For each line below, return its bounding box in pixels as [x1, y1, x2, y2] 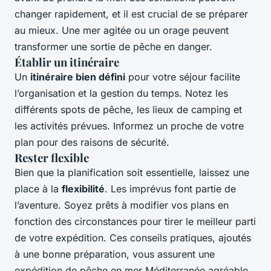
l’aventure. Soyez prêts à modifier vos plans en [15, 199, 229, 212]
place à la [15, 183, 62, 195]
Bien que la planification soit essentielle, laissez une [15, 166, 249, 179]
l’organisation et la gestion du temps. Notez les [15, 87, 228, 100]
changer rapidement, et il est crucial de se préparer [15, 8, 248, 21]
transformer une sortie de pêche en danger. [15, 41, 212, 53]
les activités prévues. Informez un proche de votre [15, 120, 244, 132]
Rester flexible [15, 150, 89, 166]
